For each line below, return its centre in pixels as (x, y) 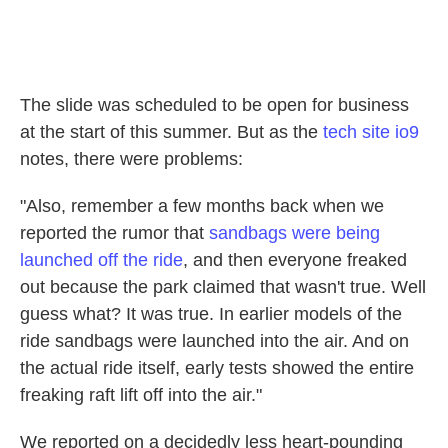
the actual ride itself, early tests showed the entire (217, 368)
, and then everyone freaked (295, 260)
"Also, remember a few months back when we (202, 206)
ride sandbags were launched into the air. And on (214, 341)
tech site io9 (371, 132)
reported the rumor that (114, 233)
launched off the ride (101, 260)
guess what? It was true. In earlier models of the (211, 314)
